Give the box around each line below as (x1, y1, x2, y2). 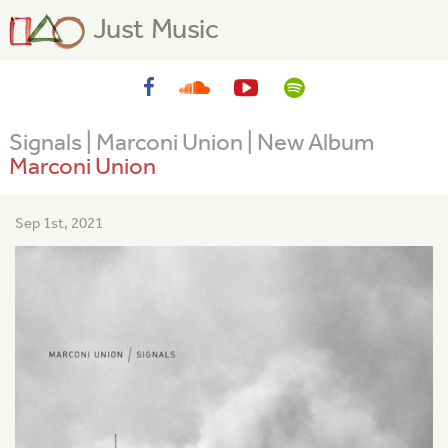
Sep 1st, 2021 (15, 214, 103, 233)
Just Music (93, 12, 219, 45)
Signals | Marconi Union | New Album (9, 128, 374, 156)
